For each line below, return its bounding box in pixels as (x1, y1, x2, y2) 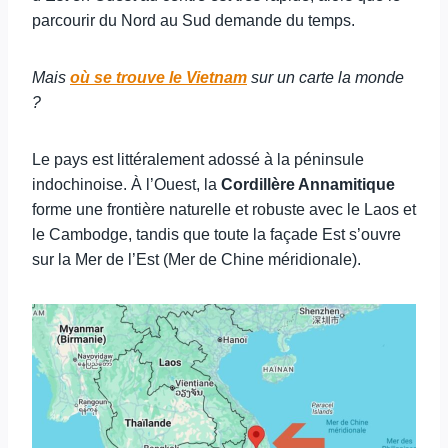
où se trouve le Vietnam (70, 69, 247, 86)
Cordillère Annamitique (221, 176, 395, 193)
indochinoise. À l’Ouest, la (32, 176, 221, 193)
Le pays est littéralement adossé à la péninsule (32, 151, 364, 168)
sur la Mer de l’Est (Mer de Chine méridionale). (32, 251, 361, 268)
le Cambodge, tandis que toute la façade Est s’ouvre (32, 226, 401, 243)
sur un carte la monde (247, 69, 404, 86)
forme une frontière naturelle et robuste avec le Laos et (32, 201, 416, 218)
